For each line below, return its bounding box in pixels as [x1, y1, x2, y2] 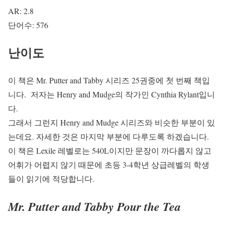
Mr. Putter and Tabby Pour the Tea [8, 197, 181, 215]
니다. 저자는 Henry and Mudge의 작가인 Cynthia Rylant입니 [8, 88, 215, 99]
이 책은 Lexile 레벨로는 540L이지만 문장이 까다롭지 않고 [8, 145, 211, 156]
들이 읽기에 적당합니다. [8, 173, 94, 184]
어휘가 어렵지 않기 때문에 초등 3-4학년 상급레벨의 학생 [8, 159, 209, 170]
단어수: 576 [8, 20, 48, 30]
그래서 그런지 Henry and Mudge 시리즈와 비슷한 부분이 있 [8, 117, 215, 128]
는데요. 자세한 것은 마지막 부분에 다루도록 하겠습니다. [8, 131, 209, 142]
